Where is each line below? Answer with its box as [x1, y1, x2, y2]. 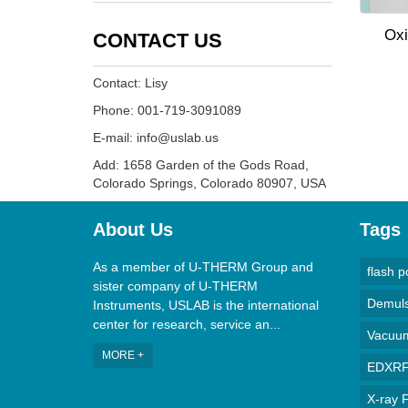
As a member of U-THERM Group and [93, 260, 313, 274]
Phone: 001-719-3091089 [93, 103, 241, 117]
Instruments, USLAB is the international [93, 298, 319, 312]
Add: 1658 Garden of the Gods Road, [93, 158, 309, 172]
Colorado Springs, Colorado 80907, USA [93, 176, 326, 190]
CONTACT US [93, 29, 222, 52]
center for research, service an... [93, 317, 280, 331]
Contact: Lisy [93, 76, 168, 90]
